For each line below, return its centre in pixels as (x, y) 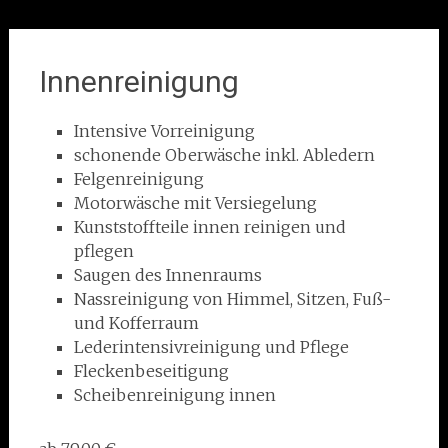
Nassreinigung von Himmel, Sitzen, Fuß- (232, 299)
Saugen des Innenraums (167, 275)
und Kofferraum (136, 323)
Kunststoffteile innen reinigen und (209, 227)
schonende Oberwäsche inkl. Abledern (224, 155)
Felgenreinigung (138, 179)
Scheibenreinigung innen (174, 395)
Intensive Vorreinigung (164, 131)
